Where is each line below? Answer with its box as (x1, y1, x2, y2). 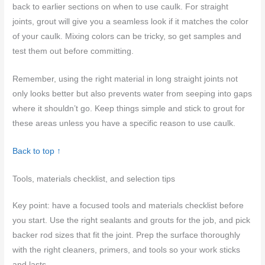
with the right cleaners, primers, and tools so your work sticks (12, 245, 241, 254)
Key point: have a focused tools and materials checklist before (12, 201, 244, 210)
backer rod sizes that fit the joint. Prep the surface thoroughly (12, 230, 241, 240)
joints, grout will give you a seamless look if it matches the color (12, 17, 249, 27)
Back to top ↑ (12, 146, 62, 156)
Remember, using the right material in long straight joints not (12, 74, 238, 83)
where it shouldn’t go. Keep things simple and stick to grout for (12, 104, 245, 113)
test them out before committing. (12, 47, 134, 56)
